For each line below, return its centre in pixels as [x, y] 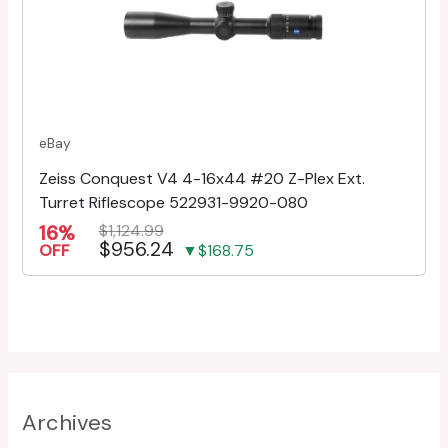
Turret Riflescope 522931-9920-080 [173, 202]
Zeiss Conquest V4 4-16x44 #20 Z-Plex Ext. [201, 178]
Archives [66, 422]
